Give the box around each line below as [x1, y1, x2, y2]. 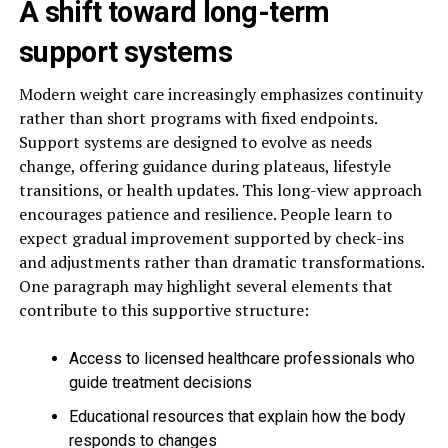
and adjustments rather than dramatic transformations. [18, 250, 424, 273]
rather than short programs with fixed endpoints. [18, 106, 377, 129]
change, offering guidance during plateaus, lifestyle [18, 154, 391, 177]
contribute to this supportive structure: [18, 298, 309, 321]
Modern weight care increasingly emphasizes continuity [18, 82, 423, 105]
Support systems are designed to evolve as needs [18, 130, 372, 153]
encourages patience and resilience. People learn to [18, 202, 392, 225]
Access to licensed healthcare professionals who [68, 348, 415, 368]
